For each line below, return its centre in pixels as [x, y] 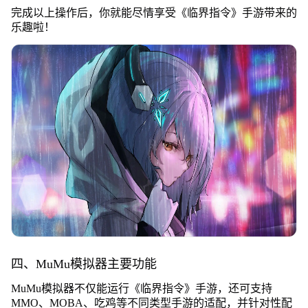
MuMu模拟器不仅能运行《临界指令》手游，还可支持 [141, 288]
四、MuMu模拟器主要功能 [84, 264]
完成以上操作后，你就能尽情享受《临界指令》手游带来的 [154, 12]
